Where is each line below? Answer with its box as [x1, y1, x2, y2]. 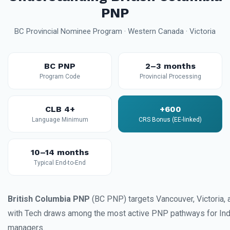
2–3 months [145, 61, 196, 71]
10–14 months [31, 147, 89, 157]
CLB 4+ [45, 104, 75, 114]
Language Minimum [31, 116, 88, 123]
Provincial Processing [139, 73, 201, 80]
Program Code [40, 73, 80, 80]
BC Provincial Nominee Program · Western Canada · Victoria [14, 27, 216, 36]
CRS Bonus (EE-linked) [139, 116, 202, 123]
